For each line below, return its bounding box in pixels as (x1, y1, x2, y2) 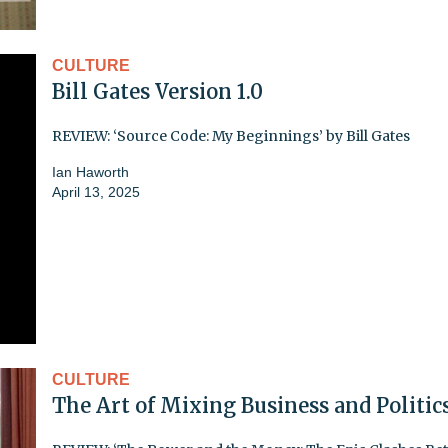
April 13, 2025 (52, 183, 140, 200)
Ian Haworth (52, 163, 129, 180)
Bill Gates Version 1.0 (52, 78, 263, 104)
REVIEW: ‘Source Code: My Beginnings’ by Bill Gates (52, 126, 410, 145)
